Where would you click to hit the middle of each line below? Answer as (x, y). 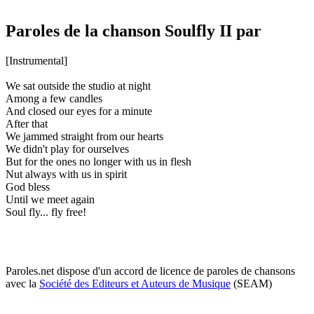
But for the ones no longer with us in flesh (98, 161)
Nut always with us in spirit (66, 174)
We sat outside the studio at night (78, 86)
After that (27, 123)
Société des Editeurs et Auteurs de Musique (135, 283)
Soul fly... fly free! (46, 212)
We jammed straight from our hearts (84, 136)
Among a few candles (54, 98)
